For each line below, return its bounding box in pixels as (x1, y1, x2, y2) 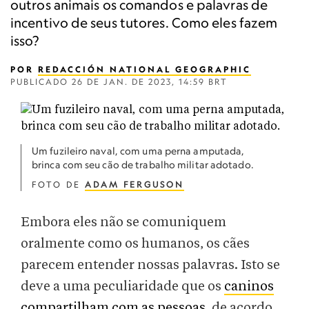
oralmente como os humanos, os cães (21, 237, 250, 251)
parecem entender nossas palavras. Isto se (21, 258, 280, 272)
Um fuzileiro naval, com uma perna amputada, (32, 145, 245, 157)
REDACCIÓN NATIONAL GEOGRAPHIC (38, 64, 251, 74)
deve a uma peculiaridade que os (21, 279, 224, 294)
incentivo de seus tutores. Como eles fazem (10, 14, 278, 30)
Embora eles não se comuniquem (21, 215, 226, 230)
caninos (224, 279, 274, 294)
